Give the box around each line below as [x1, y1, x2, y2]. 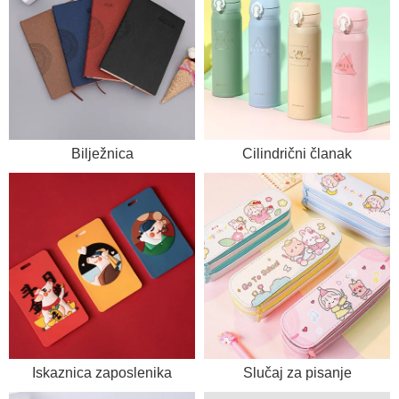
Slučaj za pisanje [242, 365, 352, 380]
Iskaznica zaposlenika [32, 365, 172, 380]
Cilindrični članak [242, 146, 352, 161]
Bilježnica [70, 146, 134, 161]
